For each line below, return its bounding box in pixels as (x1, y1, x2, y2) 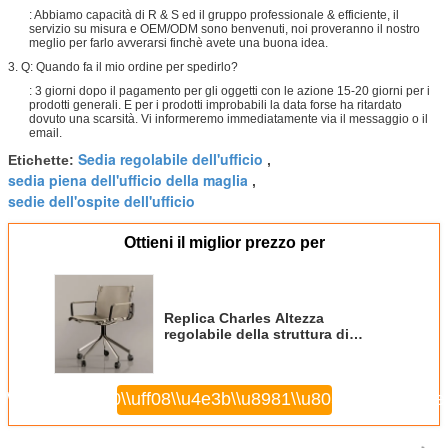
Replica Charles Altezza (164, 309, 275, 326)
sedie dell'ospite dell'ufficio (8, 190, 195, 211)
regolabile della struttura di (164, 325, 349, 342)
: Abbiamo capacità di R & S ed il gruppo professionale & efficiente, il (29, 7, 399, 22)
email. (29, 125, 62, 140)
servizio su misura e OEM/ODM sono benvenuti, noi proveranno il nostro (29, 21, 420, 36)
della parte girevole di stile (164, 357, 345, 374)
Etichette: (8, 151, 78, 168)
